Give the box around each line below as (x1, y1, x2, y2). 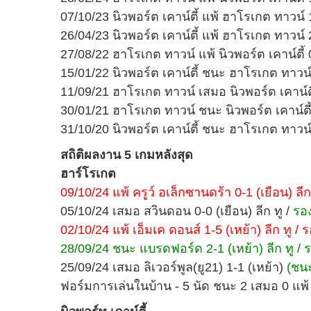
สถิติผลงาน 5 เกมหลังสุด (60, 148, 193, 162)
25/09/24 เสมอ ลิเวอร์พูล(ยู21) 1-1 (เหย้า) (60, 260, 287, 274)
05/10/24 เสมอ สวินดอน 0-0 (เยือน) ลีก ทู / (60, 204, 293, 218)
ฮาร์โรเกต (60, 167, 116, 180)
